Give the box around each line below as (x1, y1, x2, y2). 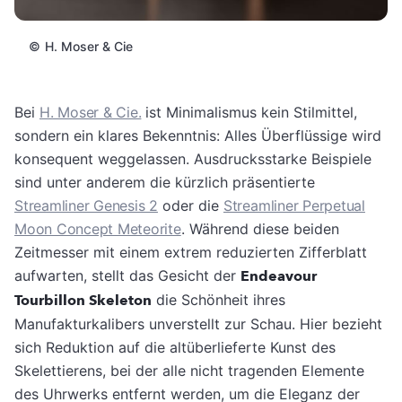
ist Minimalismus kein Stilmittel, (141, 102, 358, 121)
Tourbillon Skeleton (14, 290, 152, 310)
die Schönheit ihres (152, 290, 285, 309)
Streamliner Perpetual (223, 196, 365, 214)
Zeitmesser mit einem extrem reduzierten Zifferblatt (14, 242, 367, 261)
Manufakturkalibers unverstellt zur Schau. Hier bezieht (14, 314, 382, 333)
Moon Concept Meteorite (14, 219, 181, 238)
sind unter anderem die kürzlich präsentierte (14, 172, 315, 191)
